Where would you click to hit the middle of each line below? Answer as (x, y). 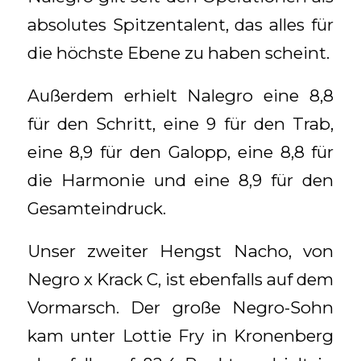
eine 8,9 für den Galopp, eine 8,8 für (180, 152)
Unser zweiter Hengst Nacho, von (180, 251)
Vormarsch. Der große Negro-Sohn (180, 307)
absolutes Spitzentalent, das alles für (180, 25)
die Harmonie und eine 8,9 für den (180, 180)
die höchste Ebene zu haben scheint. (178, 53)
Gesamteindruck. (96, 208)
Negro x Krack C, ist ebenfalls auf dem (180, 279)
